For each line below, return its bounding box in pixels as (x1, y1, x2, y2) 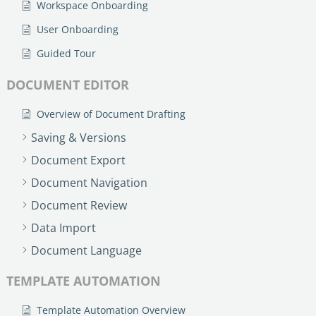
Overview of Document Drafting (37, 107, 186, 121)
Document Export (31, 152, 126, 168)
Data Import (31, 219, 96, 236)
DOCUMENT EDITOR (6, 75, 129, 93)
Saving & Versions (31, 129, 126, 145)
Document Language (31, 242, 142, 258)
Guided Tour (37, 46, 96, 60)
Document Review (31, 197, 127, 213)
